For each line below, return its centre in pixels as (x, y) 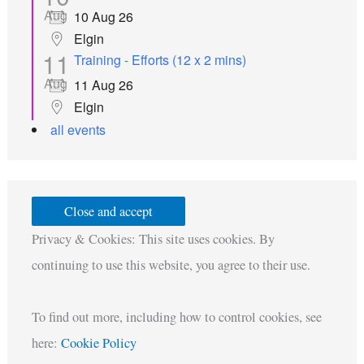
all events (78, 130)
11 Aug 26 (103, 85)
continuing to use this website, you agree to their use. (171, 264)
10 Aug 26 (103, 17)
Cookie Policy (98, 342)
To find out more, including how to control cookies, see (176, 316)
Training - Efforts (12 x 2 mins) (160, 60)
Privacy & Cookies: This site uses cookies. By (153, 238)
